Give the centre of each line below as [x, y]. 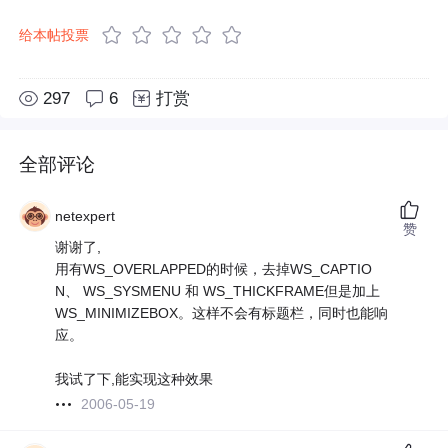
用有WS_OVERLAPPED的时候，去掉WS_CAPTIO [214, 269]
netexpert [85, 216]
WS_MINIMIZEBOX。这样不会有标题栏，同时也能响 [222, 313]
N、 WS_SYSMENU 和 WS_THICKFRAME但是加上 [218, 291]
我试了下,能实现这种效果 [134, 379]
